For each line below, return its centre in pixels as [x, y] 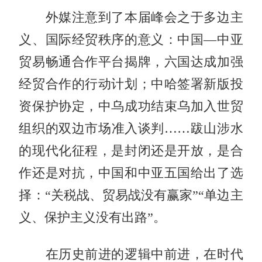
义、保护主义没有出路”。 [93, 217]
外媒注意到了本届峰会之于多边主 [131, 17]
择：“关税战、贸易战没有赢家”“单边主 [131, 195]
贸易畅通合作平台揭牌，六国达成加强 [131, 62]
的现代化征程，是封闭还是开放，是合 [131, 151]
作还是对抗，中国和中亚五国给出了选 [131, 173]
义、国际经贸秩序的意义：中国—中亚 [131, 39]
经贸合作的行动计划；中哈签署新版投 [131, 84]
